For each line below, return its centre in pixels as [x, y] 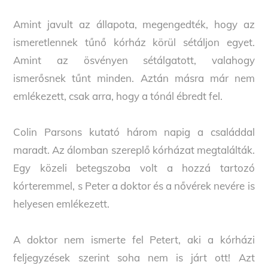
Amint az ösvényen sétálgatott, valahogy [134, 60]
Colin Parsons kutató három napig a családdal [134, 132]
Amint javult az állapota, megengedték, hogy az [134, 25]
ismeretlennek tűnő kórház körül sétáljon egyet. [134, 42]
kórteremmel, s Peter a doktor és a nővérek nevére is [134, 186]
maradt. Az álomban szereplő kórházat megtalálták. [134, 150]
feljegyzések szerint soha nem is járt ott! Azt [134, 258]
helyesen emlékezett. [62, 204]
